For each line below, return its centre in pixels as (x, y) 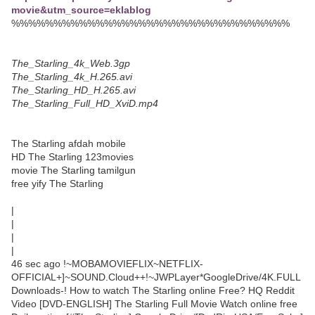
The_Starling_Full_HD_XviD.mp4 (85, 104)
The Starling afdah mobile (69, 144)
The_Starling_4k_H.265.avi (72, 77)
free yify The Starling (57, 184)
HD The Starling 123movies (72, 157)
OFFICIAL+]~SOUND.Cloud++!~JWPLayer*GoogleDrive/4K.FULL (156, 277)
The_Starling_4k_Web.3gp (71, 64)
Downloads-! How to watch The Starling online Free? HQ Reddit (153, 291)
